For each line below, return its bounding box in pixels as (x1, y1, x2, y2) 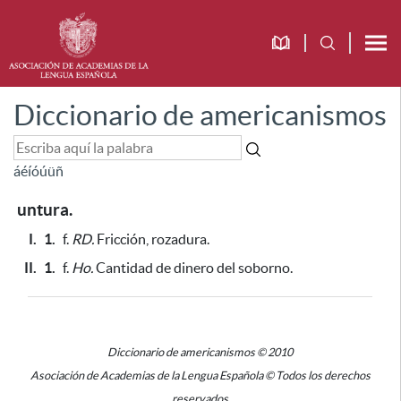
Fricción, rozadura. (94, 231, 209, 247)
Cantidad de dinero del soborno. (93, 260, 293, 276)
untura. (17, 200, 73, 219)
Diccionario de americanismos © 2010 (107, 346, 293, 359)
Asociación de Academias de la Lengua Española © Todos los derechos (30, 369, 371, 382)
